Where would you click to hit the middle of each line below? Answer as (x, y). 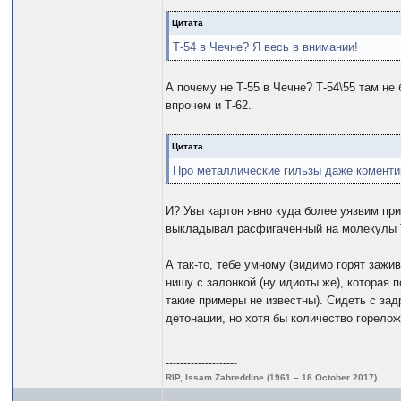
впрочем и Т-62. (209, 106)
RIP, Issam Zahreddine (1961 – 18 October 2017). (273, 378)
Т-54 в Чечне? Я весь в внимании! (266, 47)
